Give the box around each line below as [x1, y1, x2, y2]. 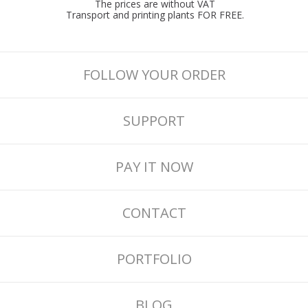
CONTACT [122, 203, 186, 222]
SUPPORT [123, 111, 185, 130]
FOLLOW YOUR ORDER [82, 65, 225, 84]
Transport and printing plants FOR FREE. [66, 8, 244, 21]
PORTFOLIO [116, 249, 192, 268]
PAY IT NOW [115, 157, 193, 176]
